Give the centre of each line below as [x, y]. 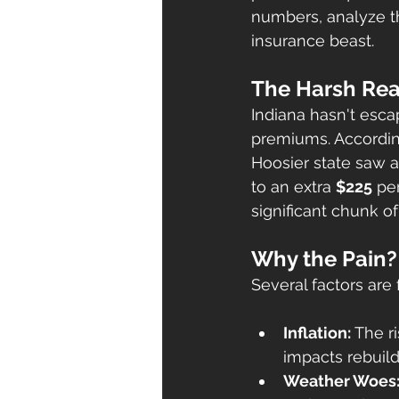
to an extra [293, 186]
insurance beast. [313, 40]
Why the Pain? [324, 258]
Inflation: [317, 332]
